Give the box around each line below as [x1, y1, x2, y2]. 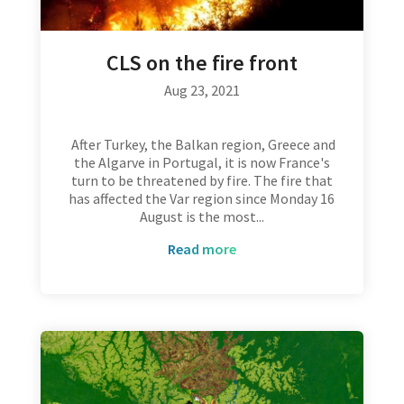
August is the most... [139, 207, 264, 225]
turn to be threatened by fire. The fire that [70, 170, 333, 189]
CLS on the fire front [106, 48, 298, 77]
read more [175, 239, 236, 258]
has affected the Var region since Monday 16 [69, 188, 335, 207]
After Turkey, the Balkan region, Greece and [68, 134, 335, 153]
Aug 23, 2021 [163, 80, 240, 99]
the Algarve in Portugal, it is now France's [73, 152, 330, 171]
